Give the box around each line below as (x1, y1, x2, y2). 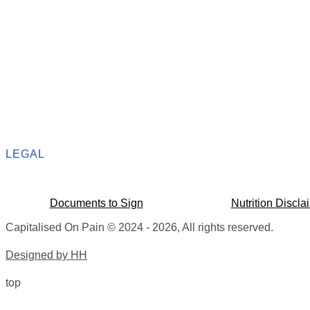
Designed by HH (6, 249, 87, 262)
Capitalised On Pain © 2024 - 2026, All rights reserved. (6, 221, 273, 234)
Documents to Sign (49, 197, 143, 210)
